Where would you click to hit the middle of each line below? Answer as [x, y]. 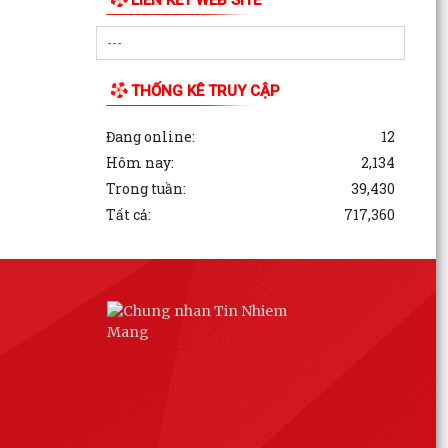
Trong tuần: [145, 188]
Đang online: [150, 136]
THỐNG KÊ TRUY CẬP [205, 90]
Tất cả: [128, 214]
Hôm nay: [139, 162]
